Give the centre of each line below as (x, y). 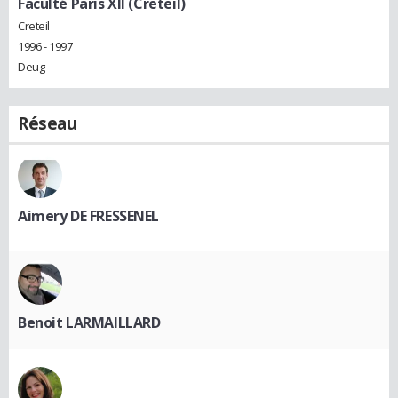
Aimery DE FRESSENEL (89, 216)
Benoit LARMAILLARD (89, 323)
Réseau (48, 124)
